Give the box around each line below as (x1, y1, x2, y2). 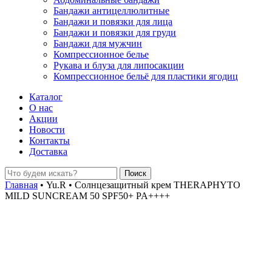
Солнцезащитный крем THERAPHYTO (72, 180, 240, 190)
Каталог (29, 92, 63, 102)
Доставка (29, 146, 67, 157)
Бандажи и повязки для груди (53, 27, 176, 38)
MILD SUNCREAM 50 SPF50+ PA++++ (5, 191, 170, 201)
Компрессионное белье (53, 49, 149, 59)
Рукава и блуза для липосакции (53, 60, 184, 70)
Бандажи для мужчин (53, 38, 142, 49)
